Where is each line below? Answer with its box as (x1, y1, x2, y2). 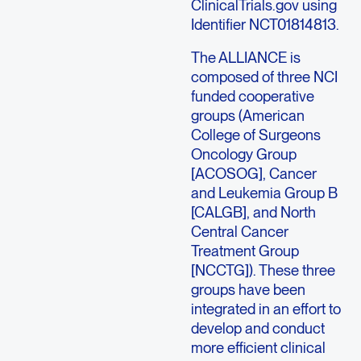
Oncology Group (190, 144, 297, 163)
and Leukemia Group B (190, 183, 338, 201)
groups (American (190, 106, 305, 124)
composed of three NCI (190, 67, 338, 85)
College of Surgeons (190, 125, 321, 143)
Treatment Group (190, 241, 299, 259)
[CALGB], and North (190, 202, 316, 221)
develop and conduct (190, 318, 325, 337)
